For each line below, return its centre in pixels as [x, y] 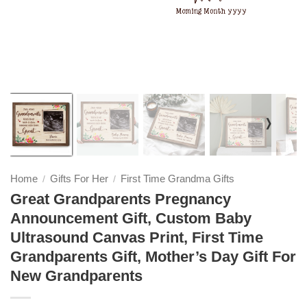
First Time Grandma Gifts [177, 179]
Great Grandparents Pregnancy [121, 199]
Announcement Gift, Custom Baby [131, 218]
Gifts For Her [79, 179]
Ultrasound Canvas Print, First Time [137, 237]
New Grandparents [76, 275]
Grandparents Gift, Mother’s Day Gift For [153, 256]
